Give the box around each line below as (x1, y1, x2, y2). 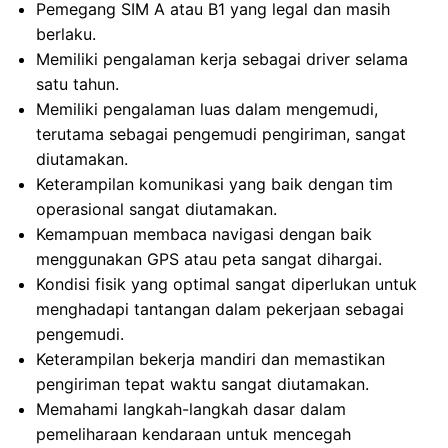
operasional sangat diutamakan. (36, 199, 277, 219)
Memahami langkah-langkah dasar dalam (36, 399, 346, 419)
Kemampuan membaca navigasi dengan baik (36, 224, 372, 244)
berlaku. (36, 24, 96, 44)
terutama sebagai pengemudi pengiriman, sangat (36, 124, 406, 144)
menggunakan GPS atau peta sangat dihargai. (36, 249, 382, 269)
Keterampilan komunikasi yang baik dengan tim (36, 174, 393, 194)
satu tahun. (36, 74, 119, 94)
